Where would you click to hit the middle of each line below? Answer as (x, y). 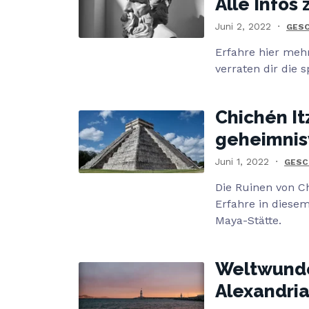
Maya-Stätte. (248, 220)
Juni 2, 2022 (243, 26)
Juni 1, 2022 (242, 161)
